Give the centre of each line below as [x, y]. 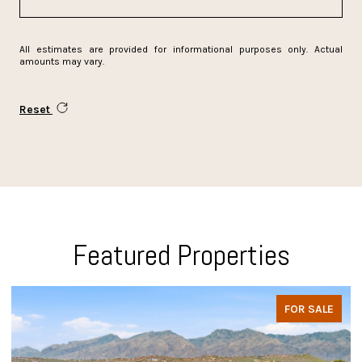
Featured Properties [181, 255]
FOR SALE [309, 309]
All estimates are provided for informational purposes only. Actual [181, 49]
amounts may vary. [62, 61]
